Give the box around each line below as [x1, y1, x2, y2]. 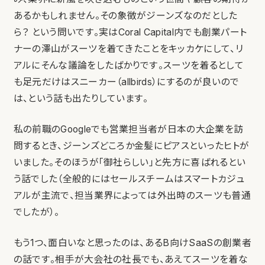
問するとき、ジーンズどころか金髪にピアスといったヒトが [13, 140, 250, 152]
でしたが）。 [13, 206, 60, 218]
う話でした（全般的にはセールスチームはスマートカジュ [13, 173, 245, 185]
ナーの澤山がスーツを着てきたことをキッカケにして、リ [13, 43, 243, 55]
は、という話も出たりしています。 [13, 93, 148, 105]
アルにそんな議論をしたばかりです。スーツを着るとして [13, 60, 244, 72]
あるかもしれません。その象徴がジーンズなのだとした [13, 10, 238, 22]
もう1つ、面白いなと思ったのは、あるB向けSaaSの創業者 [13, 237, 251, 249]
